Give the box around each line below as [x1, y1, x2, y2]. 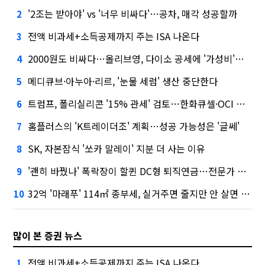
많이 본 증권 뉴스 [13, 228, 83, 243]
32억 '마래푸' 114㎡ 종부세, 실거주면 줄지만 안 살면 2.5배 [28, 186, 241, 201]
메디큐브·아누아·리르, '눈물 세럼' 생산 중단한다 [28, 74, 218, 89]
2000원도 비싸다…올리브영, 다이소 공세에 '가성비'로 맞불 [28, 51, 235, 66]
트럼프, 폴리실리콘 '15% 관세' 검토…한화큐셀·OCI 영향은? [28, 96, 237, 111]
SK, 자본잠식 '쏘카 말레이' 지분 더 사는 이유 [28, 141, 206, 156]
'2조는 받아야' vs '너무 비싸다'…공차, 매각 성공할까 [28, 7, 238, 21]
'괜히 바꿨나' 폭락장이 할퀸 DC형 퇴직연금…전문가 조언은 [28, 164, 238, 179]
